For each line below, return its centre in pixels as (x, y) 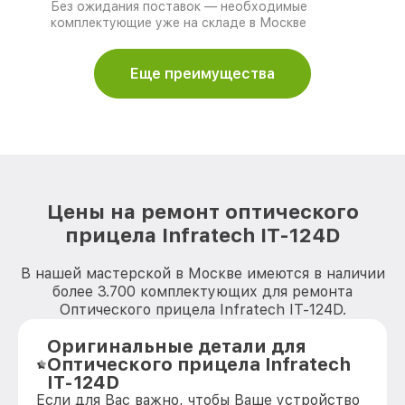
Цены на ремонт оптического (202, 212)
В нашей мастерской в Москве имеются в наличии (202, 273)
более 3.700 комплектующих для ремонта (202, 292)
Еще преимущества (202, 74)
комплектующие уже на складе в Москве (179, 23)
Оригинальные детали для (176, 346)
